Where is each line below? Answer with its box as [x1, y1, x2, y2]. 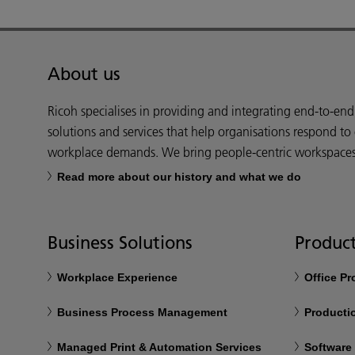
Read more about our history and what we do [57, 170, 301, 183]
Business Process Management [57, 306, 227, 319]
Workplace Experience [57, 271, 177, 284]
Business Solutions [48, 231, 193, 254]
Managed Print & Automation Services [57, 341, 261, 353]
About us [48, 63, 120, 85]
